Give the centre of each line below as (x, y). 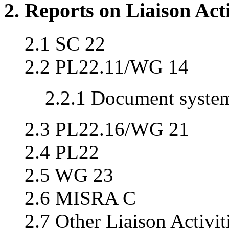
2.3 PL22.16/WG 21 (107, 129)
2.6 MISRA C (80, 198)
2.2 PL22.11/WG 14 (107, 66)
